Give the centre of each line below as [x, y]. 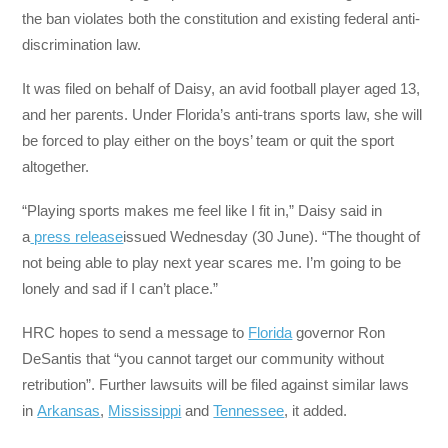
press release [77, 237]
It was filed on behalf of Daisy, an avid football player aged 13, [221, 88]
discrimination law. [82, 44]
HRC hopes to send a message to [135, 333]
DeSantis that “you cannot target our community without [203, 359]
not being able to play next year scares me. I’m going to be [212, 263]
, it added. [316, 411]
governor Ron [339, 333]
